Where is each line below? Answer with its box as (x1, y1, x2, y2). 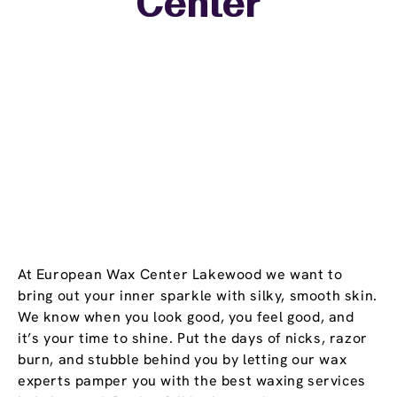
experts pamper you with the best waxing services (18, 371, 366, 391)
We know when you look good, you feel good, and (18, 307, 354, 327)
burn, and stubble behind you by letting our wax (18, 350, 347, 370)
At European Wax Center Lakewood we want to (18, 265, 343, 284)
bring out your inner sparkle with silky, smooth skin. (18, 286, 378, 306)
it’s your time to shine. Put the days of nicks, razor (18, 329, 368, 348)
